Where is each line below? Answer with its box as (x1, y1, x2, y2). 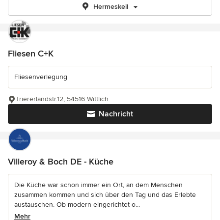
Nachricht (99, 109, 133, 119)
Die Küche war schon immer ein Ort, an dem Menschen (14, 181, 183, 189)
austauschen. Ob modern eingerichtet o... (14, 200, 140, 209)
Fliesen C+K (8, 48, 54, 59)
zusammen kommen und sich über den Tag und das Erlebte (14, 191, 196, 199)
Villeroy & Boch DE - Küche (8, 156, 113, 167)
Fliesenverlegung (14, 73, 67, 81)
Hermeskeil (93, 2, 128, 11)
